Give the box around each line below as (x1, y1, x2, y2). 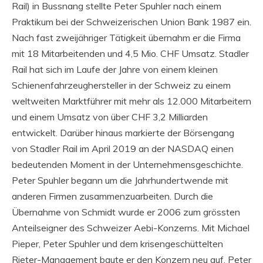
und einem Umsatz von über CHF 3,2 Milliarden (12, 110, 208, 123)
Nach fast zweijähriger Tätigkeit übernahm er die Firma (12, 31, 241, 43)
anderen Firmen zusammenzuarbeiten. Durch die (12, 190, 213, 202)
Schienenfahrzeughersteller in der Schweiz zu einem (12, 79, 231, 91)
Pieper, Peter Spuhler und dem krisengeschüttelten (12, 237, 223, 249)
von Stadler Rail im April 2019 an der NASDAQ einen (12, 142, 234, 154)
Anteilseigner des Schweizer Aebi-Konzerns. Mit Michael (12, 221, 249, 234)
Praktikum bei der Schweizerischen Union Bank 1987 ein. (12, 15, 251, 28)
